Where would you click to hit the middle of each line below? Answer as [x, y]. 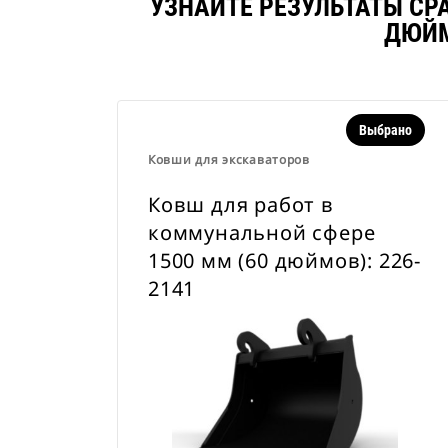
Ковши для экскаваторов [229, 159]
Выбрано [385, 130]
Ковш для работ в [241, 204]
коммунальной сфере [262, 232]
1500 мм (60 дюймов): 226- [285, 260]
